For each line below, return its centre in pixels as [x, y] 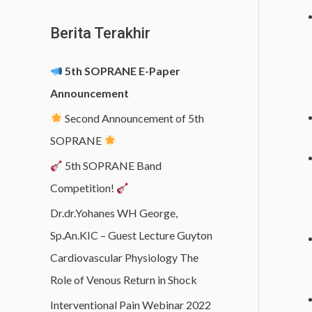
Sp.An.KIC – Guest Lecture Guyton [131, 235]
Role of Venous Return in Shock [124, 280]
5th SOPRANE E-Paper [123, 71]
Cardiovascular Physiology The [124, 258]
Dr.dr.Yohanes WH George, [114, 213]
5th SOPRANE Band [112, 166]
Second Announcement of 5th [134, 118]
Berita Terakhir [100, 33]
